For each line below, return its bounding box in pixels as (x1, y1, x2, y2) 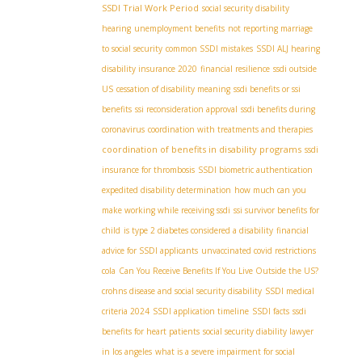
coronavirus (102, 124, 145, 135)
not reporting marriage (228, 23, 313, 34)
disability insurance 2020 (102, 63, 197, 74)
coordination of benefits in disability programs (102, 143, 301, 155)
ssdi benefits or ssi (234, 83, 301, 95)
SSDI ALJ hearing (256, 43, 320, 54)
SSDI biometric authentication (198, 164, 313, 175)
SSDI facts (252, 305, 289, 317)
